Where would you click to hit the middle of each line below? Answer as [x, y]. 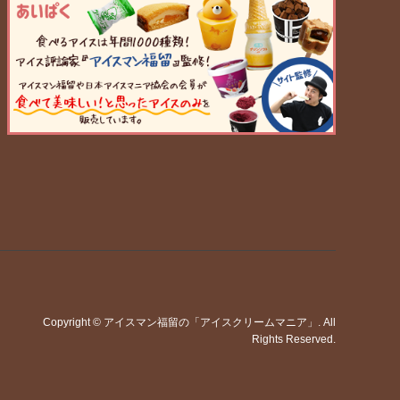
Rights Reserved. [294, 339]
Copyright [68, 322]
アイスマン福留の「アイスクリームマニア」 [211, 322]
